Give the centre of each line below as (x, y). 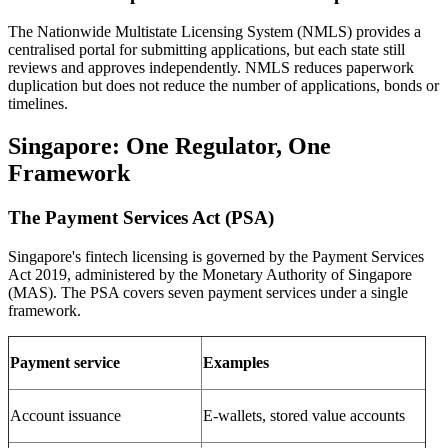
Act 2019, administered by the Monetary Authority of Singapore (210, 274)
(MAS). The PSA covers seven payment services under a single (208, 292)
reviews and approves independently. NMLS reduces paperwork (211, 68)
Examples (236, 362)
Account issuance (65, 415)
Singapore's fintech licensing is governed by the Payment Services (216, 256)
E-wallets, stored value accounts (304, 415)
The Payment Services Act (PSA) (141, 218)
